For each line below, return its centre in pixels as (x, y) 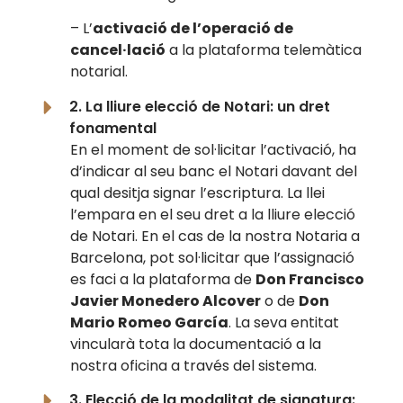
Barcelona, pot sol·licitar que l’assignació (213, 257)
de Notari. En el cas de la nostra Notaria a (215, 236)
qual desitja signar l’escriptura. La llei (198, 193)
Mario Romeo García (150, 322)
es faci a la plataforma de (163, 279)
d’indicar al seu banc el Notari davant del (214, 171)
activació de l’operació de (193, 29)
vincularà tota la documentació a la (196, 344)
